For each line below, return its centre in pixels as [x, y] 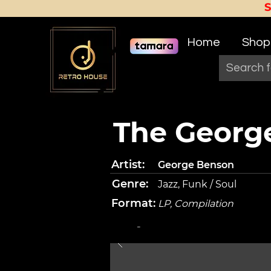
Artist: [128, 165]
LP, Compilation [196, 204]
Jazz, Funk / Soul [197, 184]
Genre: [130, 184]
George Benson [196, 165]
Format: [133, 203]
